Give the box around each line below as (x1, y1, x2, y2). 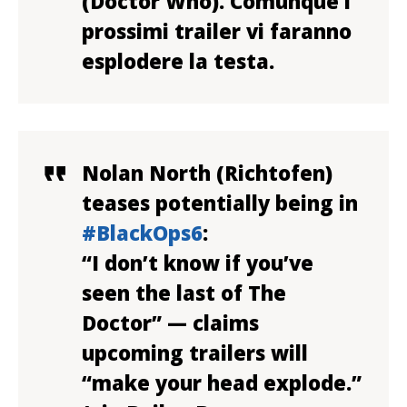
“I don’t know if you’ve (82, 249, 313, 276)
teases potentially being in (82, 189, 358, 216)
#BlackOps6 (82, 219, 203, 246)
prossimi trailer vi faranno (82, 17, 352, 45)
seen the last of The (82, 279, 286, 306)
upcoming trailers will (82, 339, 308, 366)
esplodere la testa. (82, 47, 274, 74)
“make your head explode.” (82, 369, 362, 396)
